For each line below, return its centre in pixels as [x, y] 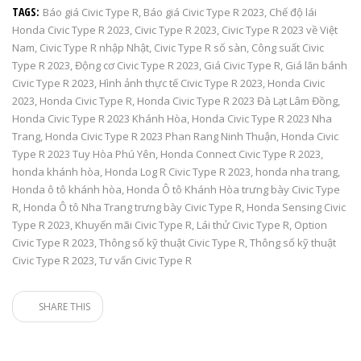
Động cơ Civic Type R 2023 [137, 65]
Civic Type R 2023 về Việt [280, 29]
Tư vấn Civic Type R [145, 260]
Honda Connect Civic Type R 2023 [241, 154]
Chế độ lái [293, 12]
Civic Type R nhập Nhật [94, 47]
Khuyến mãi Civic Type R [133, 224]
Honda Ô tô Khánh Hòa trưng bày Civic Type [233, 189]
